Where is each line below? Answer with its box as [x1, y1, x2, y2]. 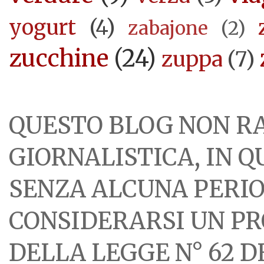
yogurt [9, 14, 76, 41]
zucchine [9, 44, 108, 74]
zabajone [128, 16, 209, 41]
